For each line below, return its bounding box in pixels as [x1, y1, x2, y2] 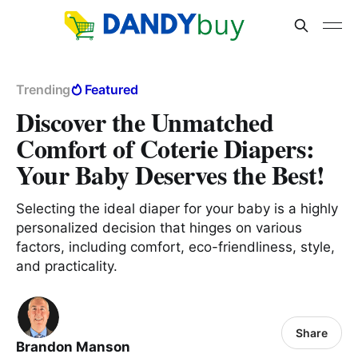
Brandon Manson [16, 339, 130, 355]
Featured [85, 82, 138, 97]
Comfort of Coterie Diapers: [16, 129, 315, 167]
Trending [16, 82, 71, 97]
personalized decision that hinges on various [16, 220, 302, 236]
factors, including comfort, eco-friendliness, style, [16, 239, 335, 255]
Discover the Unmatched [16, 103, 274, 141]
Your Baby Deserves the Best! [16, 156, 325, 193]
